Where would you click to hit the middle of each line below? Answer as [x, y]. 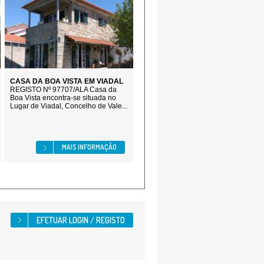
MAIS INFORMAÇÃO [89, 147]
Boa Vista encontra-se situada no [63, 98]
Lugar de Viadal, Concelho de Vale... [69, 106]
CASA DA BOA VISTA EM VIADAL [67, 81]
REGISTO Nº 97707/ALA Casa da [63, 90]
